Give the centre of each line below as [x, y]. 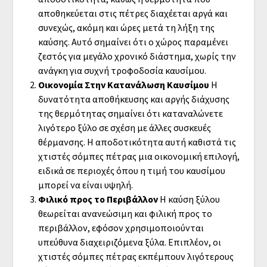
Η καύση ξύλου [189, 199]
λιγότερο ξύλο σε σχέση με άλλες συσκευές [124, 127]
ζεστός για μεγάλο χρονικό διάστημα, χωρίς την [137, 56]
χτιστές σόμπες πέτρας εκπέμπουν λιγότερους [136, 256]
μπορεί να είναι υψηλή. [85, 184]
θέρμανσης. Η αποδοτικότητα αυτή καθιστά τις [137, 142]
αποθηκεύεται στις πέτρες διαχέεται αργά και [133, 13]
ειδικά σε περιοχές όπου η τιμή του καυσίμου [131, 170]
